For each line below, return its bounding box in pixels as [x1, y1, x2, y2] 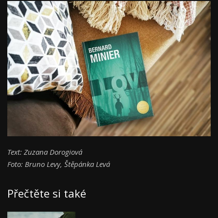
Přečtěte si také [7, 186, 86, 201]
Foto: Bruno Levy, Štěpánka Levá [7, 159, 112, 169]
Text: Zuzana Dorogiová [7, 147, 82, 157]
